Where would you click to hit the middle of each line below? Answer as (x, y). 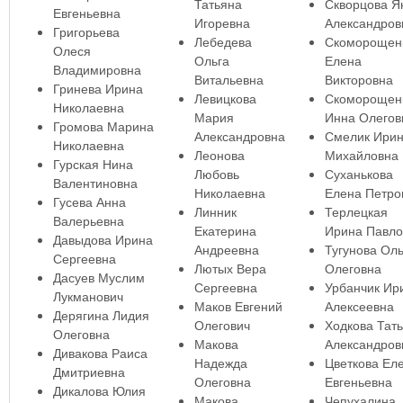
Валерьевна (88, 221)
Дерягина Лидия (101, 315)
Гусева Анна (89, 202)
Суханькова (358, 174)
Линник (215, 212)
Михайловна (361, 155)
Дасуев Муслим (99, 278)
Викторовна (358, 80)
